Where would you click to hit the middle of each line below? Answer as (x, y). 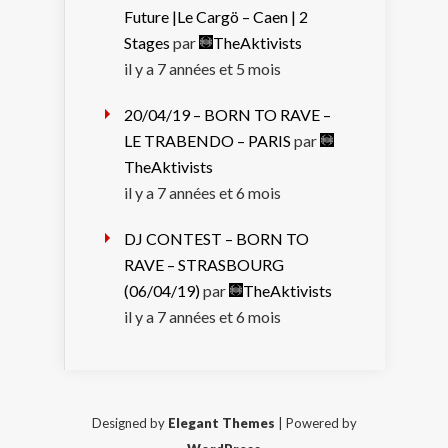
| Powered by (315, 422)
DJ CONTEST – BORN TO (216, 238)
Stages (147, 42)
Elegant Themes (221, 422)
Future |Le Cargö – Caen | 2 (216, 16)
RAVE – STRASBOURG (204, 264)
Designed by (129, 422)
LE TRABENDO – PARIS (207, 140)
